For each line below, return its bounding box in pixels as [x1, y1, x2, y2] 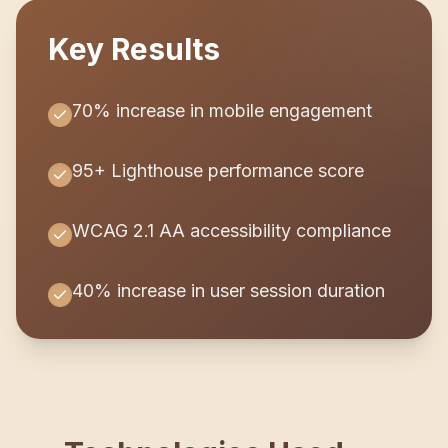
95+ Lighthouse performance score [72, 160, 364, 181]
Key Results [48, 31, 220, 67]
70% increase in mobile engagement [72, 100, 372, 121]
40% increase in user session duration [72, 280, 385, 301]
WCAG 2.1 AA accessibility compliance [72, 220, 391, 241]
